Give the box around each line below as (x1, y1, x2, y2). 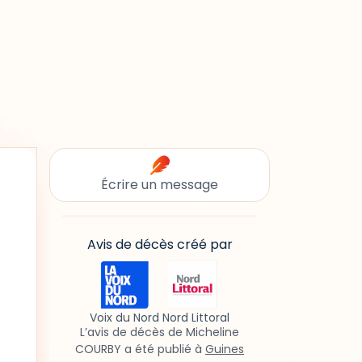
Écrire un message (101, 175, 218, 194)
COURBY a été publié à (75, 341, 205, 358)
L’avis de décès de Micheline (80, 324, 239, 341)
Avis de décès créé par (86, 235, 233, 254)
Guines (205, 341, 244, 358)
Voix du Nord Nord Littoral (90, 309, 229, 326)
